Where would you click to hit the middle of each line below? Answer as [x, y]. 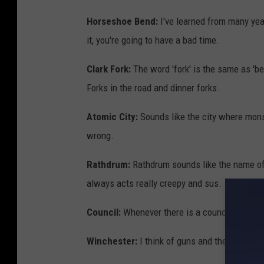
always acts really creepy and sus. [154, 183]
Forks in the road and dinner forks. [153, 88]
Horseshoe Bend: [122, 21]
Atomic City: [112, 116]
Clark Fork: [109, 69]
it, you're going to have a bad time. [153, 40]
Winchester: [112, 241]
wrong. [100, 135]
